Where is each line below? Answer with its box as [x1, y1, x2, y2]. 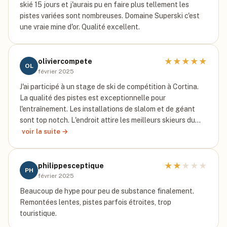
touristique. [20, 209, 57, 217]
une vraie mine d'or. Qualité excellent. [20, 23, 140, 31]
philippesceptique [38, 162, 104, 170]
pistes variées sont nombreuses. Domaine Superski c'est [20, 12, 200, 20]
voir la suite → [22, 127, 68, 135]
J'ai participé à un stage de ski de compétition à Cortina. [20, 83, 199, 91]
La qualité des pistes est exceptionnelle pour [20, 94, 166, 102]
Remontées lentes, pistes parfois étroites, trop [20, 198, 171, 206]
